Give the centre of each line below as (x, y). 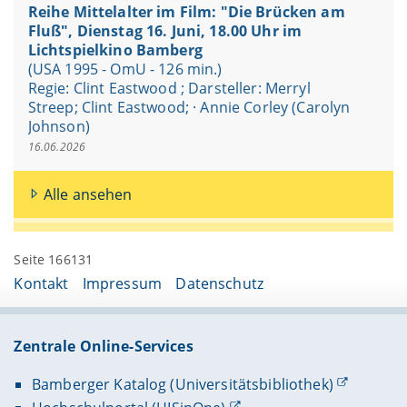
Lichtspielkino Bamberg (115, 50)
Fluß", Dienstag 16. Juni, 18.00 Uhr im (165, 30)
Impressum (122, 284)
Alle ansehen (88, 194)
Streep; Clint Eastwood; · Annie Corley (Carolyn (189, 107)
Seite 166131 (54, 259)
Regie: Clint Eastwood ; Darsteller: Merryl (169, 88)
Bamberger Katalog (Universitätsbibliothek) (182, 384)
